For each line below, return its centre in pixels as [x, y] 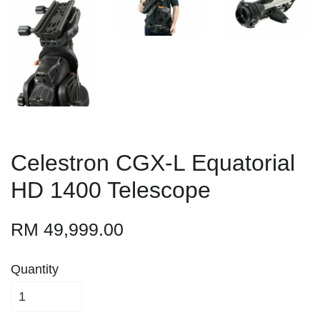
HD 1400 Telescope [111, 190]
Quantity [35, 270]
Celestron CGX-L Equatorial [153, 163]
